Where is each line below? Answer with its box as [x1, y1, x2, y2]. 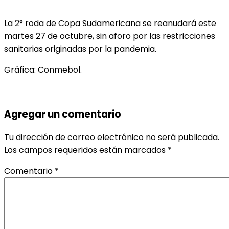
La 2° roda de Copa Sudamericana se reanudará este [4, 17, 216, 29]
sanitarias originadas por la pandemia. [4, 42, 156, 55]
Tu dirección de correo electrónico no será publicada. [4, 131, 219, 144]
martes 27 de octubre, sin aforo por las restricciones [4, 30, 215, 42]
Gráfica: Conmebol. [4, 63, 82, 76]
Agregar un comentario [4, 107, 121, 121]
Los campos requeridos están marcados [4, 144, 168, 156]
